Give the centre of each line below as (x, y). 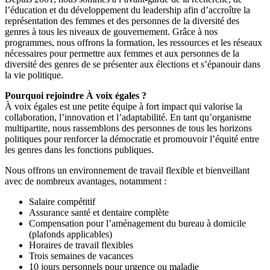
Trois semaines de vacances (81, 256)
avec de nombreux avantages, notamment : (86, 181)
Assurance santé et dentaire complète (99, 212)
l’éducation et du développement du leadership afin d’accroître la (127, 10)
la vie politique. (34, 75)
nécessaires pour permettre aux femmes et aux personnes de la (122, 53)
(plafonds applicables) (71, 234)
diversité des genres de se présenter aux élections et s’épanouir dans (133, 64)
